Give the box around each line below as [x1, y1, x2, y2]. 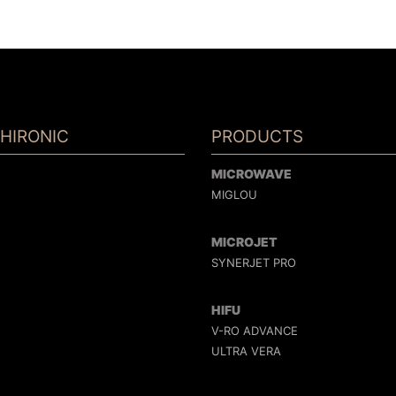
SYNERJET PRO [210, 255, 296, 270]
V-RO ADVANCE [210, 324, 298, 338]
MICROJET [210, 234, 278, 249]
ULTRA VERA [210, 344, 281, 358]
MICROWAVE [210, 166, 292, 181]
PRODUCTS [210, 126, 303, 147]
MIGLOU [210, 187, 257, 202]
